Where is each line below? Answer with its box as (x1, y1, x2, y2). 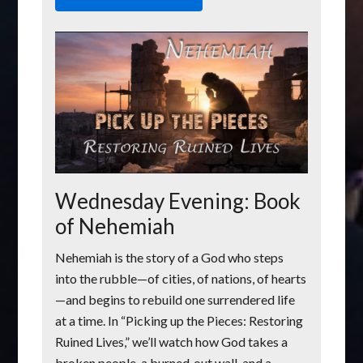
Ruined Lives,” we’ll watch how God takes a (55, 334, 288, 350)
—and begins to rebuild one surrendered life (55, 292, 296, 308)
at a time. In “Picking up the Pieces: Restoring (55, 313, 304, 329)
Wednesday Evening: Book (55, 188, 301, 215)
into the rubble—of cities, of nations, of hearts (55, 271, 307, 287)
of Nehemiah (55, 213, 176, 240)
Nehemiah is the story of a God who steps (55, 250, 284, 266)
